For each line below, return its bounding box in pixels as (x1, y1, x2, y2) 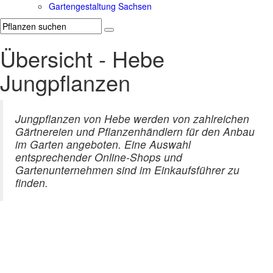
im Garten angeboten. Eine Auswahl (15, 136, 191, 152)
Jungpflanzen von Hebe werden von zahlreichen (15, 111, 249, 127)
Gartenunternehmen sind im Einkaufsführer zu (15, 162, 239, 178)
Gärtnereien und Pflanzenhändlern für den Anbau (15, 124, 255, 140)
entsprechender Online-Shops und (15, 149, 182, 165)
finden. (15, 175, 48, 191)
